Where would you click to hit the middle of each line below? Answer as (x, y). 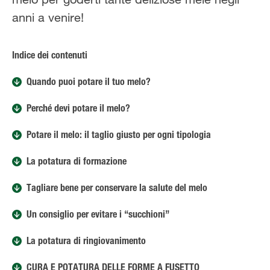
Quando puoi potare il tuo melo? (89, 83)
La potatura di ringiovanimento (86, 242)
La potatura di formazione (77, 163)
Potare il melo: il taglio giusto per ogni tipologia (119, 136)
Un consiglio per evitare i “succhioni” (98, 216)
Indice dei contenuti (50, 57)
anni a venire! (48, 17)
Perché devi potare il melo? (78, 110)
